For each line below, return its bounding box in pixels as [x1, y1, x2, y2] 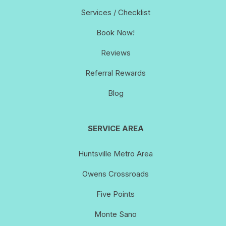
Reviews [100, 47, 131, 58]
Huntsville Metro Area [78, 148, 153, 158]
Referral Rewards [85, 68, 146, 78]
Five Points [96, 189, 135, 199]
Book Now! [96, 27, 135, 37]
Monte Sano [94, 209, 137, 219]
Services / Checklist [81, 7, 150, 17]
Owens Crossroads [82, 168, 149, 179]
